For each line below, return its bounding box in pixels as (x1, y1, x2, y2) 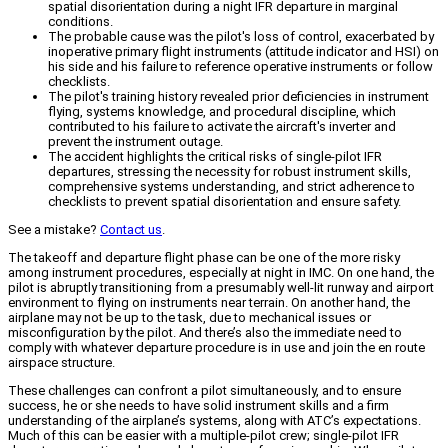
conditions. (48, 14, 113, 30)
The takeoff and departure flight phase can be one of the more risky (8, 250, 400, 266)
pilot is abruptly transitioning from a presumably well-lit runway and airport (8, 280, 434, 296)
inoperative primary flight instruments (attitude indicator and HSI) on (48, 44, 439, 60)
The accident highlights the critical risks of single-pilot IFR (48, 149, 382, 165)
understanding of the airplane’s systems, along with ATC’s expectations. (8, 413, 421, 429)
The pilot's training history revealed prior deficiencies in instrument (48, 89, 429, 105)
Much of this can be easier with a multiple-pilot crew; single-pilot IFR (8, 428, 399, 444)
